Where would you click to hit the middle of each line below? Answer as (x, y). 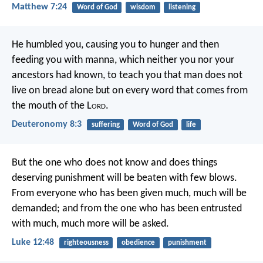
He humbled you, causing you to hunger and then (115, 45)
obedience (138, 242)
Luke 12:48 (33, 242)
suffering (105, 125)
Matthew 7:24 (39, 7)
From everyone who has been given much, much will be (129, 193)
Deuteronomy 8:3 (47, 125)
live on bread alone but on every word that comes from (130, 91)
